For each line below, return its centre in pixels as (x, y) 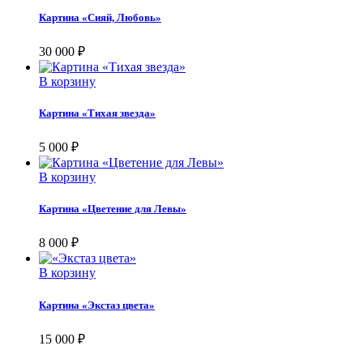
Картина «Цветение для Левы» (113, 209)
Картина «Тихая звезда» (97, 113)
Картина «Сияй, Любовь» (100, 17)
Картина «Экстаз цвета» (97, 305)
